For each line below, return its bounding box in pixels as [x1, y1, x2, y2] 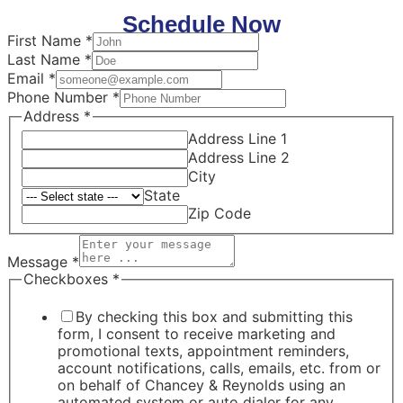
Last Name [7, 50, 85, 69]
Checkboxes [23, 270, 112, 288]
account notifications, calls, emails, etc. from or [58, 358, 381, 377]
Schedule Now [122, 12, 281, 38]
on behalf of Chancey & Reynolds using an [58, 375, 345, 394]
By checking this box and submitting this [76, 307, 353, 326]
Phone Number [7, 88, 112, 107]
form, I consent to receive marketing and [58, 324, 336, 343]
